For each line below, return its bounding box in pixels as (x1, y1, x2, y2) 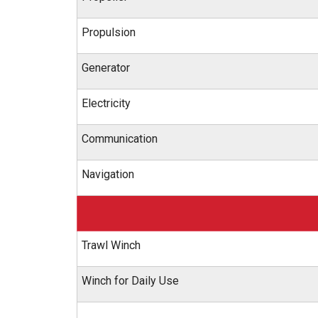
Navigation (82, 168, 134, 181)
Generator (82, 61, 130, 75)
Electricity (82, 97, 131, 110)
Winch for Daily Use (82, 274, 179, 287)
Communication (82, 132, 158, 146)
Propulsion (82, 26, 136, 39)
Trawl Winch (82, 238, 141, 252)
